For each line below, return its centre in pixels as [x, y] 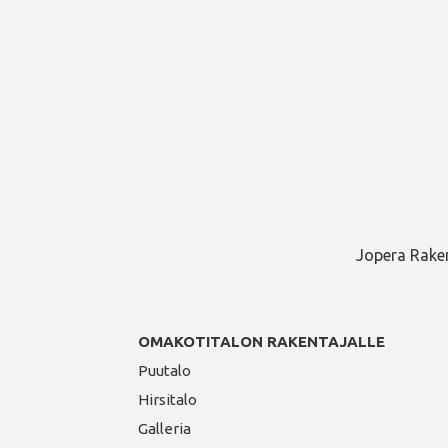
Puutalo [165, 371]
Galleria [165, 429]
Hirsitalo [168, 400]
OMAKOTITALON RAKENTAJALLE [262, 342]
